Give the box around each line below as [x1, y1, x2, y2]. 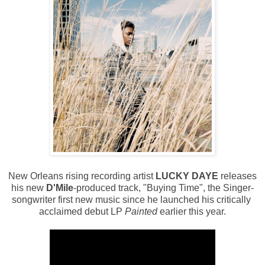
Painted [125, 206, 160, 217]
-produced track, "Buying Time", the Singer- [73, 183, 254, 193]
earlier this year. [160, 206, 226, 217]
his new [11, 183, 46, 193]
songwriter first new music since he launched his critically [12, 195, 253, 205]
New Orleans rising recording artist [8, 171, 156, 182]
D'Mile [46, 183, 73, 193]
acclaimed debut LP [39, 206, 125, 217]
